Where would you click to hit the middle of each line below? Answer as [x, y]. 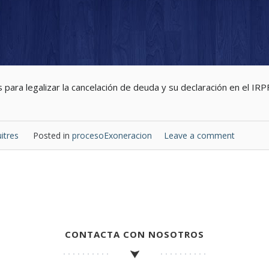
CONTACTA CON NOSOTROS [134, 234]
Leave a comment [199, 135]
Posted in [53, 135]
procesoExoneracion [112, 135]
